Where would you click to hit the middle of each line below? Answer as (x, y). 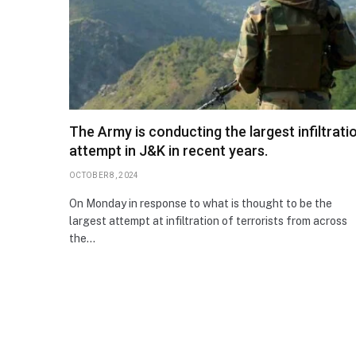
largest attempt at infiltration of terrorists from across (208, 221)
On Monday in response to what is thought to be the (201, 203)
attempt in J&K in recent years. (168, 150)
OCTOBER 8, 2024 (104, 175)
